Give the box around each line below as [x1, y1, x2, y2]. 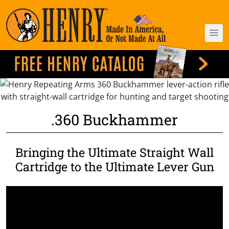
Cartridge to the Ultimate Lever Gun [15, 158, 214, 174]
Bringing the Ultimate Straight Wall [15, 144, 214, 160]
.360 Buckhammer [51, 109, 178, 129]
